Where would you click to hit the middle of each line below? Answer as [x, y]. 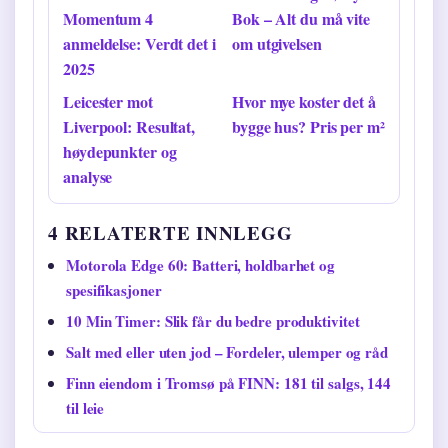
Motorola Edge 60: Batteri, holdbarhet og [200, 265]
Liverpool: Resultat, [129, 127]
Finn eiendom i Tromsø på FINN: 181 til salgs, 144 [229, 383]
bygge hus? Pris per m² [308, 127]
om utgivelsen [277, 44]
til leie [85, 408]
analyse [88, 177]
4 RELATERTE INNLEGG [170, 233]
